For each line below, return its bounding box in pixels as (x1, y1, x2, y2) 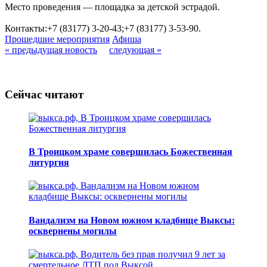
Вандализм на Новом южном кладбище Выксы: (29, 215, 235, 225)
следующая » (109, 45, 162, 55)
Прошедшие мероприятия (5, 34, 110, 45)
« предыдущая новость (5, 45, 97, 55)
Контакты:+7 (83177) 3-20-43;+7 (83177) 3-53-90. (5, 23, 201, 34)
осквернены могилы (29, 225, 117, 236)
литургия (29, 157, 69, 168)
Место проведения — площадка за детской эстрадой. (5, 2, 220, 13)
